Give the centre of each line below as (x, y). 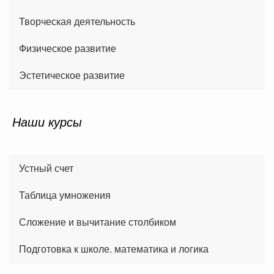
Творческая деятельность (77, 21)
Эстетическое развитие (72, 75)
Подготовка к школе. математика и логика (114, 248)
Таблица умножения (65, 194)
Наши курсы (47, 121)
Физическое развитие (68, 48)
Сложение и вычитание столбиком (98, 221)
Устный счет (46, 168)
